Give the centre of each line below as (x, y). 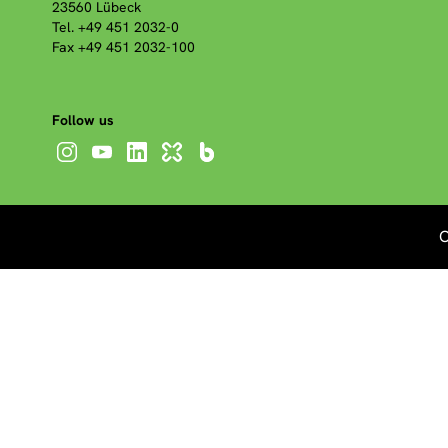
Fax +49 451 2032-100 (123, 47)
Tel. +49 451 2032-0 (115, 27)
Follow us (83, 120)
